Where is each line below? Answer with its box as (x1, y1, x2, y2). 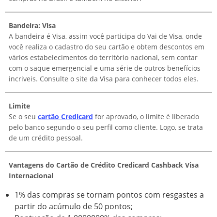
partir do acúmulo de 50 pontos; (15, 201, 133, 212)
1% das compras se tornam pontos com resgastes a (15, 189, 204, 201)
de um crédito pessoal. (9, 133, 83, 143)
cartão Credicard (38, 112, 93, 122)
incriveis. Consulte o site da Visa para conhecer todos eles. (9, 74, 199, 84)
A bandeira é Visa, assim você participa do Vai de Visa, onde (9, 31, 202, 41)
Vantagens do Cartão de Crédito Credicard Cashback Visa (9, 160, 199, 170)
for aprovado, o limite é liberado (93, 112, 199, 122)
